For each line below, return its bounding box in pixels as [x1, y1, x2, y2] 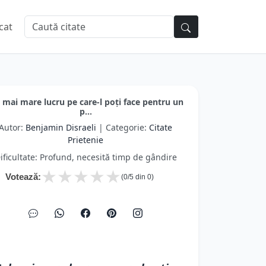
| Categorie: [96, 122, 149, 133]
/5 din [128, 173, 147, 181]
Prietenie [68, 134, 103, 145]
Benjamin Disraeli [26, 122, 96, 133]
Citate [149, 122, 172, 133]
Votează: [5, 172, 41, 182]
